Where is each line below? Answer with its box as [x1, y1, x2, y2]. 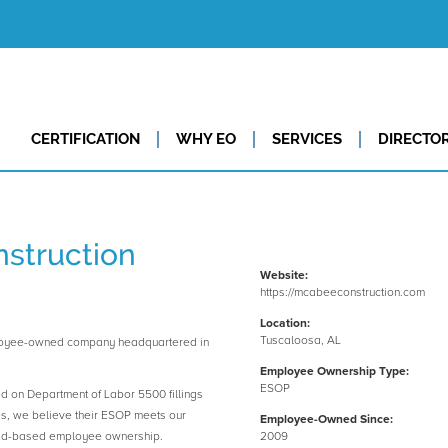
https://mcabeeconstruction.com [259, 285, 425, 301]
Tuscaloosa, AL [259, 333, 341, 349]
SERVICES [271, 130, 342, 148]
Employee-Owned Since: [259, 412, 393, 428]
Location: [259, 316, 310, 332]
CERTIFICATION [30, 130, 140, 148]
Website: [259, 268, 308, 284]
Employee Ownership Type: [259, 364, 409, 380]
